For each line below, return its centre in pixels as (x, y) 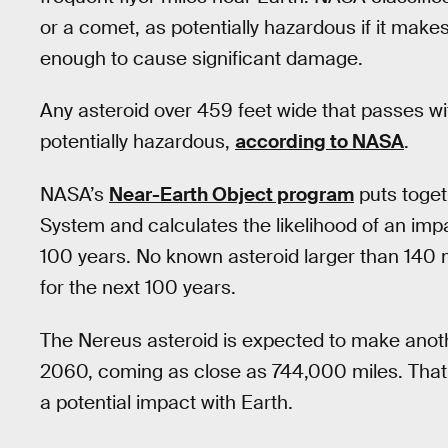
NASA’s (74, 194)
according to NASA (319, 142)
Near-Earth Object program (231, 194)
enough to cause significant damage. (201, 58)
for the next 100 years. (138, 287)
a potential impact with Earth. (166, 402)
